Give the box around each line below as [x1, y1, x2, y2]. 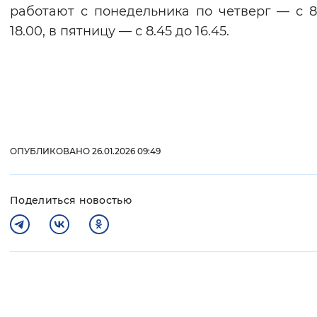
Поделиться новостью [10, 194, 132, 207]
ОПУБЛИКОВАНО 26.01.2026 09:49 [10, 146, 161, 157]
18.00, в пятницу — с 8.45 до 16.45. [10, 23, 229, 40]
